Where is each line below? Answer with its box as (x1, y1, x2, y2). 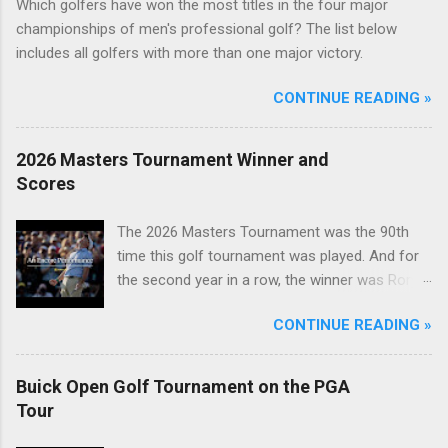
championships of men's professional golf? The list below (16, 20, 397, 39)
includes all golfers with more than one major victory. (16, 44, 363, 63)
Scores (16, 173, 75, 195)
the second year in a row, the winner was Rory (117, 271, 419, 290)
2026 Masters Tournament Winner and (16, 149, 329, 171)
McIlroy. (117, 295, 168, 314)
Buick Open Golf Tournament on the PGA (16, 376, 350, 398)
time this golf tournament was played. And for (117, 247, 420, 266)
